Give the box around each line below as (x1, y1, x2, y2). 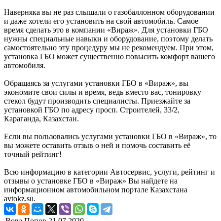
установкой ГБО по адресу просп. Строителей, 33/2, (4, 105, 180, 114)
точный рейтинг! (4, 149, 62, 158)
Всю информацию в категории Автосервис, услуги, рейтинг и (4, 167, 215, 176)
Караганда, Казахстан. (4, 114, 79, 123)
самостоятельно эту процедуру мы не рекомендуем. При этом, (4, 43, 214, 52)
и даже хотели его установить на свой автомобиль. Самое (4, 16, 198, 25)
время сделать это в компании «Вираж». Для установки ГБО (4, 25, 208, 34)
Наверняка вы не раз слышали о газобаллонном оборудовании (4, 7, 215, 16)
